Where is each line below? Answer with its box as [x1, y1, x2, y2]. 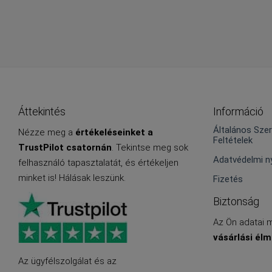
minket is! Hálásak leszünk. [18, 172, 126, 184]
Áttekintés [18, 105, 66, 118]
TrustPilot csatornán [18, 142, 112, 154]
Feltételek [212, 135, 253, 146]
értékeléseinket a [75, 127, 153, 138]
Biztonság [212, 195, 259, 208]
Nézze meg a [18, 127, 75, 138]
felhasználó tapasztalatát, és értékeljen [18, 157, 178, 169]
